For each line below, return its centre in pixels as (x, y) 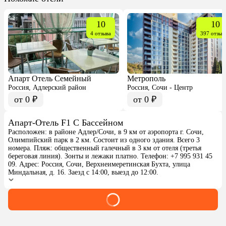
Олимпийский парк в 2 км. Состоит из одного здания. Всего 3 (104, 140)
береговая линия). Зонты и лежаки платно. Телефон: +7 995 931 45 (110, 156)
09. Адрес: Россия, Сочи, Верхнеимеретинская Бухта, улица (99, 164)
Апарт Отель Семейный (50, 78)
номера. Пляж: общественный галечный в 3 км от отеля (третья (105, 148)
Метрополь (146, 78)
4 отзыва (101, 33)
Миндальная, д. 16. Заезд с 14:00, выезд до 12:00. (83, 172)
